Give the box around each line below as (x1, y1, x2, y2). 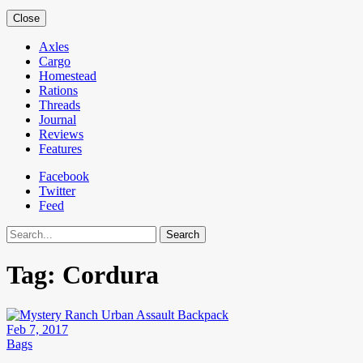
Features (39, 142, 82, 156)
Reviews (39, 127, 83, 141)
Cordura (62, 260, 159, 290)
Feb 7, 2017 (6, 322, 68, 336)
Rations (39, 83, 78, 97)
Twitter (39, 184, 75, 198)
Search (6, 225, 41, 239)
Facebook (39, 169, 89, 183)
